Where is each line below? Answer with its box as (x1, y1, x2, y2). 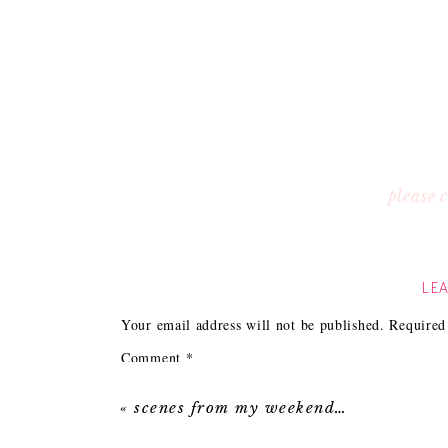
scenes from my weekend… (134, 398, 348, 418)
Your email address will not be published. (121, 315, 385, 334)
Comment (121, 348, 186, 367)
